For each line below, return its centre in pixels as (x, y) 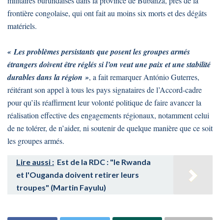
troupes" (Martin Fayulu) (61, 188)
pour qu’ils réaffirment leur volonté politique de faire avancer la (104, 103)
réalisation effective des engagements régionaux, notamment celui (108, 115)
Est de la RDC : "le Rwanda (104, 162)
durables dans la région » (48, 77)
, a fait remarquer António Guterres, (144, 77)
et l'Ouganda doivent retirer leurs (78, 175)
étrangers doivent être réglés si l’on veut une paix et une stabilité (109, 65)
